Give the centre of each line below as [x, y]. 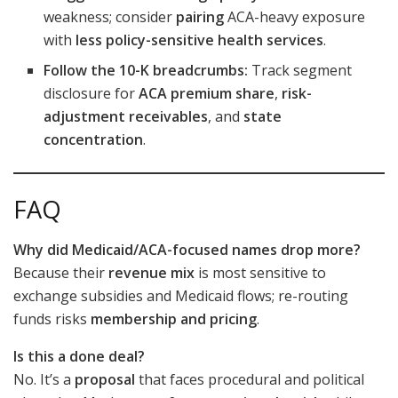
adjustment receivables [126, 116]
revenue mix [151, 272]
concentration [94, 139]
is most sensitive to [260, 272]
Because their [61, 272]
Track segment [300, 70]
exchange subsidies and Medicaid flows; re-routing [181, 295]
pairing [200, 16]
